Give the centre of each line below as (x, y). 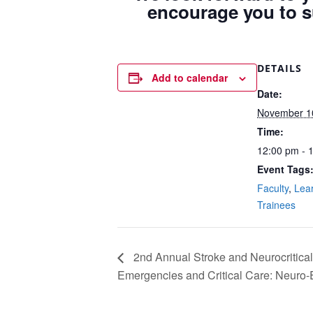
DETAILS (279, 68)
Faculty (273, 188)
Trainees (276, 205)
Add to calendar (190, 78)
